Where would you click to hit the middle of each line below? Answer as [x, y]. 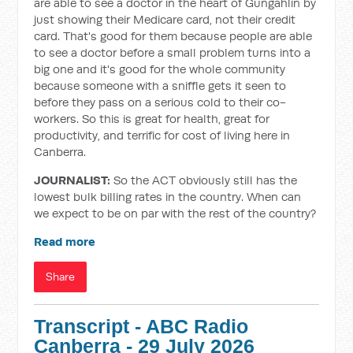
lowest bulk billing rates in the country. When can [168, 197]
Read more [65, 242]
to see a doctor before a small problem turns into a [173, 52]
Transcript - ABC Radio [141, 327]
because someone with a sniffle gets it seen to [160, 85]
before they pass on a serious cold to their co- [160, 102]
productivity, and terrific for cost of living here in [162, 135]
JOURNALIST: [72, 180]
